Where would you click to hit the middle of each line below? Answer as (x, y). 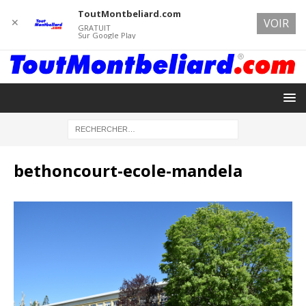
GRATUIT (94, 28)
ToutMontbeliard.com (129, 14)
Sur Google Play (107, 35)
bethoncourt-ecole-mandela (128, 170)
